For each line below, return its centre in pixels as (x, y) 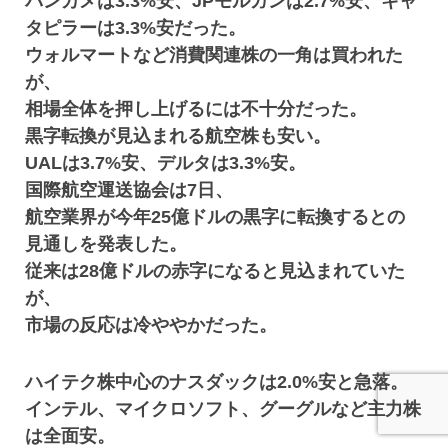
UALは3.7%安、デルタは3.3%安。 (166, 163)
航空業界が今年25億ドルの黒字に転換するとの (215, 217)
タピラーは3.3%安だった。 (136, 28)
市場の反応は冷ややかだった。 (151, 325)
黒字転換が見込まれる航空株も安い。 (178, 136)
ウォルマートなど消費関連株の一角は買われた (214, 55)
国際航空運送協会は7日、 (129, 190)
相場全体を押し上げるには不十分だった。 (196, 109)
